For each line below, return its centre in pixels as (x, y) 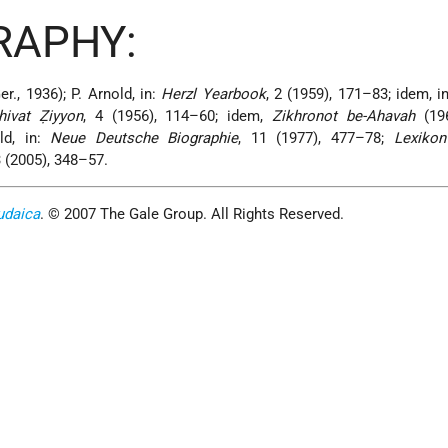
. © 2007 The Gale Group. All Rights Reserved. (192, 214)
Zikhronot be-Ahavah (344, 116)
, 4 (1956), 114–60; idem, (177, 116)
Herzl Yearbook (213, 94)
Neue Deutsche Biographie (144, 138)
